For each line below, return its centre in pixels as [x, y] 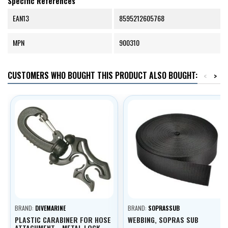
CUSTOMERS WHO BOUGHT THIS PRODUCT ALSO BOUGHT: [103, 76]
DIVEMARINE [50, 208]
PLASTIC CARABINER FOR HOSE [63, 220]
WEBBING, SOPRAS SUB [163, 220]
